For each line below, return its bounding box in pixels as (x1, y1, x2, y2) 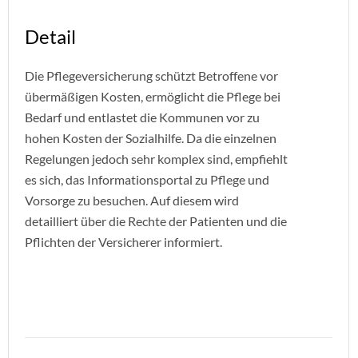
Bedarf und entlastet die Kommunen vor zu (25, 109, 260, 125)
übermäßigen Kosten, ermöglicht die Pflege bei (25, 89, 280, 104)
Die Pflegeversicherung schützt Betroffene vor (25, 68, 278, 83)
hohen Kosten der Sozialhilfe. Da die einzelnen (25, 130, 276, 145)
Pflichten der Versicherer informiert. (25, 234, 222, 249)
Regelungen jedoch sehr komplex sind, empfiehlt (25, 151, 288, 166)
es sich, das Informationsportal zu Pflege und (25, 172, 269, 187)
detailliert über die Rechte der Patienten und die (25, 213, 287, 229)
